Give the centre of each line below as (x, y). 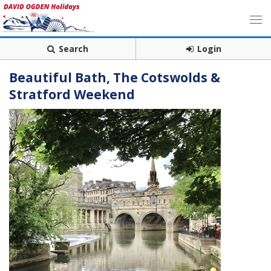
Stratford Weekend (72, 94)
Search (73, 49)
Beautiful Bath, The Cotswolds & (115, 77)
